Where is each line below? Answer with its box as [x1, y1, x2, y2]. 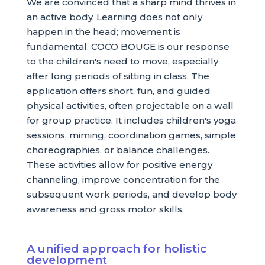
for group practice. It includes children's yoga [26, 114, 236, 126]
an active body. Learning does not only [26, 11, 202, 22]
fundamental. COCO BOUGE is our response [26, 40, 230, 52]
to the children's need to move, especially [26, 55, 218, 67]
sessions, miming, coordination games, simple [26, 129, 236, 141]
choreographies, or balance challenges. [26, 144, 209, 156]
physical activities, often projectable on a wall [26, 99, 234, 111]
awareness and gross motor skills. [26, 203, 184, 215]
